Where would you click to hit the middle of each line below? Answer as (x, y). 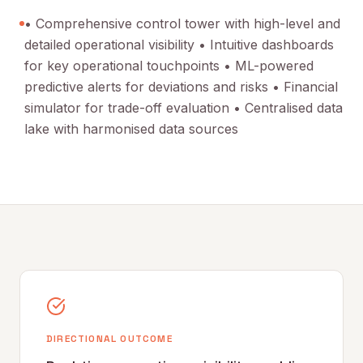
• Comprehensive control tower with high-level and (182, 23)
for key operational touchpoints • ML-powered (169, 66)
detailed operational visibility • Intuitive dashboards (179, 45)
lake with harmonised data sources (131, 129)
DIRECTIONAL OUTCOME (109, 339)
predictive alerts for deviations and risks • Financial (181, 87)
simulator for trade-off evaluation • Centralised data (184, 108)
